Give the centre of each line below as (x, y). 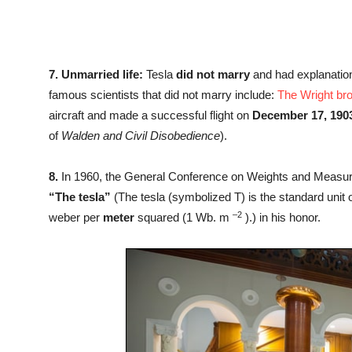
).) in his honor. (281, 218)
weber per (76, 218)
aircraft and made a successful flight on (150, 115)
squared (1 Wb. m (183, 218)
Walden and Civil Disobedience (141, 136)
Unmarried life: (102, 75)
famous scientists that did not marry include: (163, 95)
